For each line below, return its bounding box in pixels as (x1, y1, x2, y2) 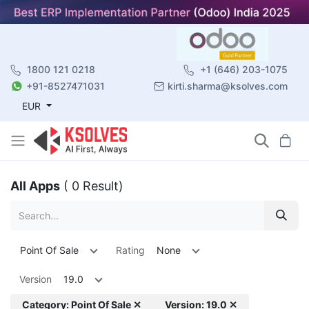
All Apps (10, 178, 60, 193)
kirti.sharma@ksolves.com (168, 79, 288, 92)
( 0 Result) (63, 178, 123, 193)
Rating (116, 243, 145, 256)
